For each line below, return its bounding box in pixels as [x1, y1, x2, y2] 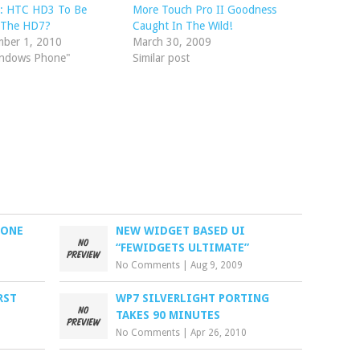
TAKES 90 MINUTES [116, 309, 221, 321]
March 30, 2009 [132, 35, 211, 48]
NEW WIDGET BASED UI [116, 224, 246, 237]
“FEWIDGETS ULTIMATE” [116, 241, 250, 254]
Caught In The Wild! [132, 19, 232, 32]
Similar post [132, 51, 190, 64]
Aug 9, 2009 [190, 260, 243, 271]
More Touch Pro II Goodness [132, 3, 276, 16]
